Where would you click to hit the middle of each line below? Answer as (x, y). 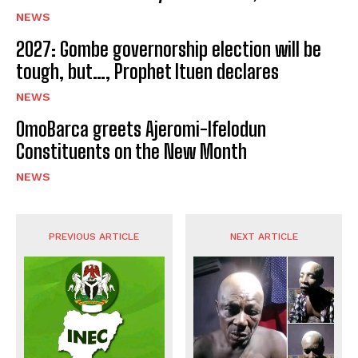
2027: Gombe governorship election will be (169, 50)
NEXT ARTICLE (264, 237)
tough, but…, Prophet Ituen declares (149, 72)
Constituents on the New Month (131, 152)
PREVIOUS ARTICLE (94, 237)
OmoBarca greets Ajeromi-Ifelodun (141, 129)
